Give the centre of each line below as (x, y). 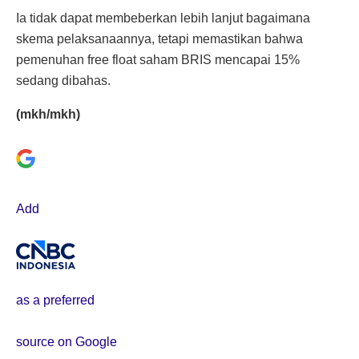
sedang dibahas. (63, 80)
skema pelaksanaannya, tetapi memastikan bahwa (159, 38)
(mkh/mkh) (48, 114)
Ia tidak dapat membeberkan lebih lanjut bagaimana (163, 18)
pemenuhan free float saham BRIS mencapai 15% (158, 59)
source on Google (67, 341)
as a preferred (55, 300)
